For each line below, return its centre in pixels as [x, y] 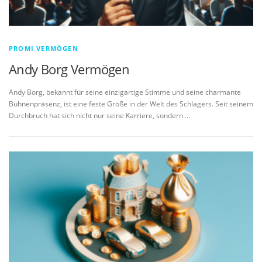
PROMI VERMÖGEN [44, 49]
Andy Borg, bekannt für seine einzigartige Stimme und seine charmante [125, 92]
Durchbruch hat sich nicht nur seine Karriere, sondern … [99, 116]
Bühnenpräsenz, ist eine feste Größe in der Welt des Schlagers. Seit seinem [131, 104]
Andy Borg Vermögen [69, 69]
